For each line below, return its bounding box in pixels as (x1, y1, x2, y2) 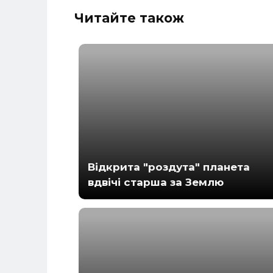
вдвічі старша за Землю (88, 175, 224, 188)
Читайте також (74, 10, 184, 26)
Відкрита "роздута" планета (88, 160, 250, 173)
